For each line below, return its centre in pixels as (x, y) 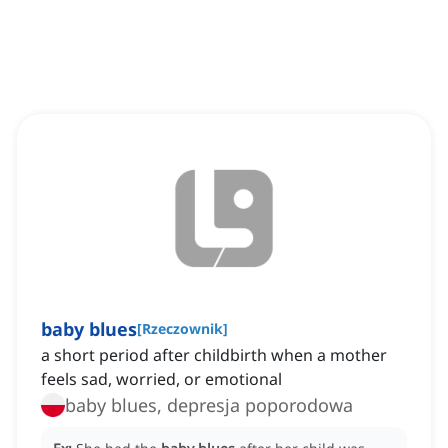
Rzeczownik (182, 329)
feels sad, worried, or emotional (161, 379)
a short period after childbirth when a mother (214, 355)
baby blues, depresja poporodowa (209, 405)
